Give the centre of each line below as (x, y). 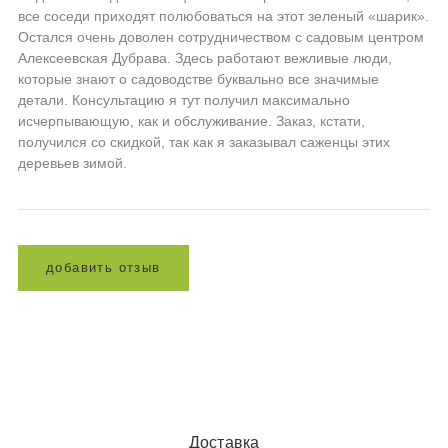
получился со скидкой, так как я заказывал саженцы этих (204, 141)
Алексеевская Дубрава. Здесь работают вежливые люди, (205, 57)
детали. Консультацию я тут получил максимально (184, 99)
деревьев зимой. (72, 162)
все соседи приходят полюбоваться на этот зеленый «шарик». (223, 15)
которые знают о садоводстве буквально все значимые (198, 78)
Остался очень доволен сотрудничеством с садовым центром (221, 36)
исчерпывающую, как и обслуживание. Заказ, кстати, (191, 120)
